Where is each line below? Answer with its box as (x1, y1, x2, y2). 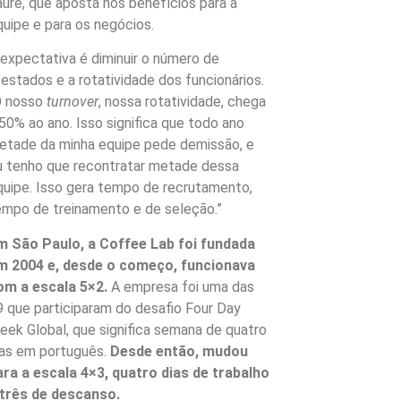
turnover (43, 93, 99, 111)
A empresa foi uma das (107, 277, 255, 295)
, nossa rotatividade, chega (98, 93, 267, 111)
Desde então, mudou (110, 342, 249, 360)
